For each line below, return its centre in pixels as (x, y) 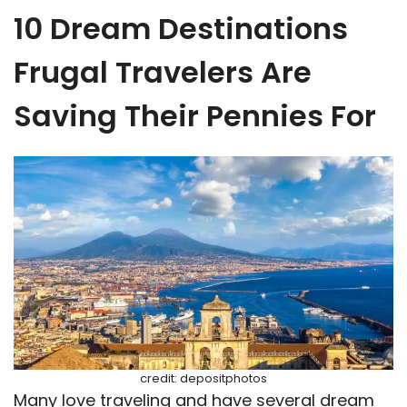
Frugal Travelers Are (163, 73)
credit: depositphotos (203, 379)
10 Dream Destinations (181, 29)
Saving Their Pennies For (195, 116)
